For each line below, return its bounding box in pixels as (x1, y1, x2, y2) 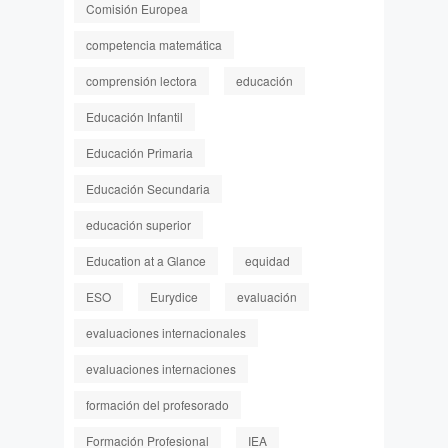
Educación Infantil (86, 108, 183, 125)
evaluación (237, 288, 297, 305)
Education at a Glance (86, 252, 206, 269)
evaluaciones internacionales (86, 324, 246, 341)
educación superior (86, 216, 191, 233)
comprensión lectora (86, 72, 197, 89)
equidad (245, 252, 290, 269)
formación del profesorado (86, 396, 229, 413)
